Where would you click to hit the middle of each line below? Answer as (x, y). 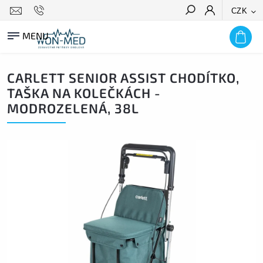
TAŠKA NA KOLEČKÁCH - (84, 93)
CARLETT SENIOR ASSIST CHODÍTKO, (123, 78)
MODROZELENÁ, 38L (73, 108)
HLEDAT (236, 31)
